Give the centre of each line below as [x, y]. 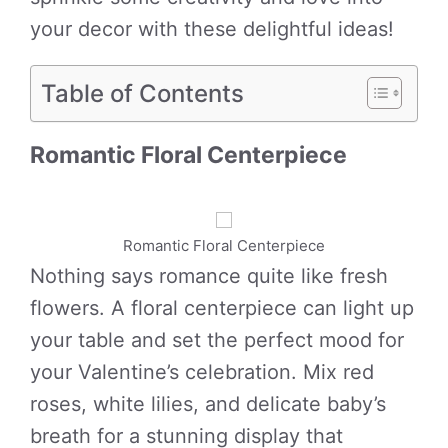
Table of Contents [142, 93]
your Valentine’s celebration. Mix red [202, 372]
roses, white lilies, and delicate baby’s [208, 404]
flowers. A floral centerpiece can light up [222, 308]
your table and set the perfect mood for [217, 340]
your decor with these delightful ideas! [212, 29]
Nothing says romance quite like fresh [209, 276]
